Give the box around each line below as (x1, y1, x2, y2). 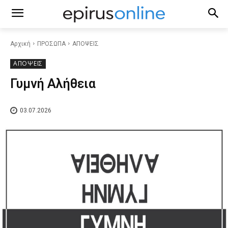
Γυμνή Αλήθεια (10, 76, 96, 91)
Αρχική (10, 40, 31, 47)
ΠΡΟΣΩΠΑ (37, 40, 66, 47)
